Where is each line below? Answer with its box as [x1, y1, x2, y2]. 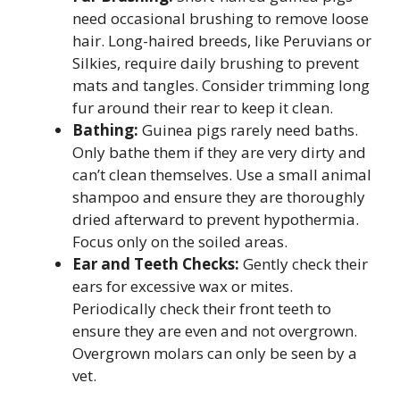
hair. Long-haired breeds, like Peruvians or [72, 30, 371, 52]
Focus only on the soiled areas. [72, 231, 287, 253]
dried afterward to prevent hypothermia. [72, 209, 359, 230]
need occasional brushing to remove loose [72, 8, 369, 29]
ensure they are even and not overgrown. [72, 321, 357, 342]
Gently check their [239, 254, 368, 275]
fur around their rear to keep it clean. [72, 97, 333, 119]
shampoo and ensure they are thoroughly [72, 187, 365, 208]
